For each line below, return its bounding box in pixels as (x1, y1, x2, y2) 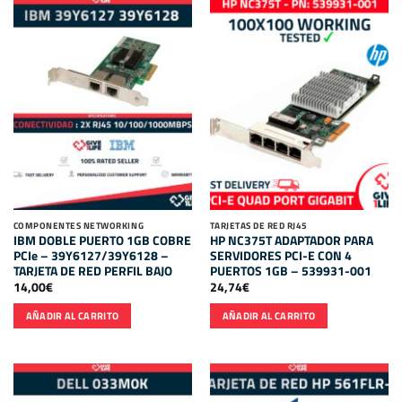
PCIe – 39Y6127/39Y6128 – (13, 246, 169, 265)
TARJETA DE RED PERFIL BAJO (13, 261, 172, 280)
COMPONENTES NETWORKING (13, 217, 144, 232)
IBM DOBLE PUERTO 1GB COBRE (13, 231, 191, 249)
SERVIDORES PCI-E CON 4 (209, 246, 352, 265)
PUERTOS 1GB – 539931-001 (209, 261, 371, 280)
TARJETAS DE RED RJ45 (209, 217, 308, 232)
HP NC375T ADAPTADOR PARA (209, 231, 373, 249)
